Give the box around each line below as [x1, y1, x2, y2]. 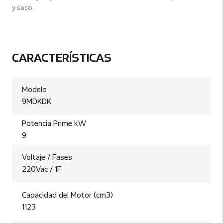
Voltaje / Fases [22, 154, 72, 162]
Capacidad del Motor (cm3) [22, 192, 113, 200]
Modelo [22, 87, 47, 94]
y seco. [12, 4, 34, 12]
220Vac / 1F [22, 166, 61, 174]
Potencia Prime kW [22, 120, 86, 128]
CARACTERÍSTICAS [12, 54, 111, 65]
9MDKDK [22, 99, 51, 106]
